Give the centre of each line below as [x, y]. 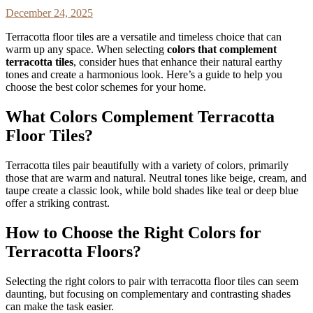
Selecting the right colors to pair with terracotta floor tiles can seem [152, 281]
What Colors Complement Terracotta [140, 117]
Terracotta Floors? [73, 251]
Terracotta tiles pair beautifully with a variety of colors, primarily [147, 165]
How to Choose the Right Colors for [133, 232]
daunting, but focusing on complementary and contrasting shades [148, 293]
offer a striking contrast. [58, 203]
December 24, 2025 [49, 13]
